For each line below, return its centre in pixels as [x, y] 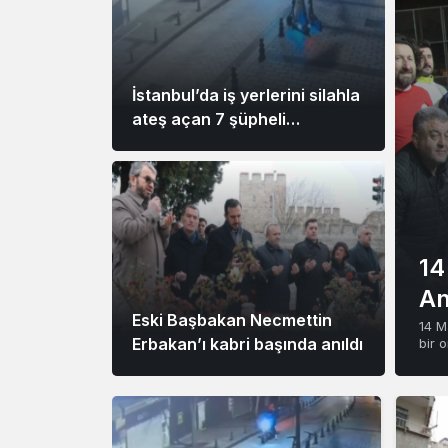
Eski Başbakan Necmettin [232, 320]
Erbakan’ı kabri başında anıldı [247, 344]
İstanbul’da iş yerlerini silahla [246, 95]
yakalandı [170, 143]
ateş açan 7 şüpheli [209, 119]
